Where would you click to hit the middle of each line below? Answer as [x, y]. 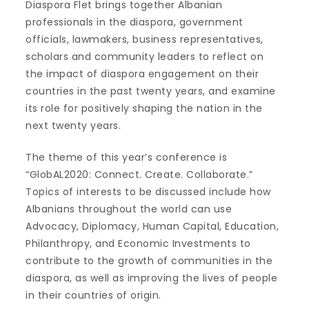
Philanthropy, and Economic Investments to [138, 244]
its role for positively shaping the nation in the [144, 109]
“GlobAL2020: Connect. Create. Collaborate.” [139, 175]
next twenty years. [73, 126]
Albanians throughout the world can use [129, 209]
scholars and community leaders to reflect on [145, 57]
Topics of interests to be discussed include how [148, 192]
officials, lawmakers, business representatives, [144, 40]
